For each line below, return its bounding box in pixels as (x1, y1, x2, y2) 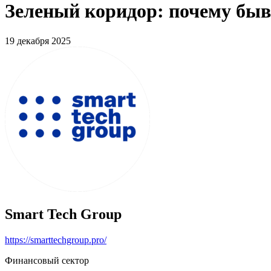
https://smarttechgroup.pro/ (5, 234, 106, 245)
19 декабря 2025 (5, 35, 71, 46)
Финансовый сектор (5, 255, 89, 266)
